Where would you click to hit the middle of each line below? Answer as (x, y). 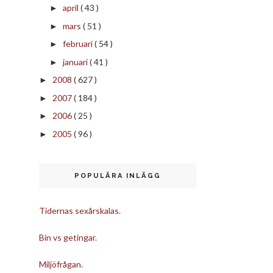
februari (78, 44)
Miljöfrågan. (61, 264)
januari (76, 62)
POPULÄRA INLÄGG (118, 175)
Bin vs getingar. (68, 238)
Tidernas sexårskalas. (80, 210)
